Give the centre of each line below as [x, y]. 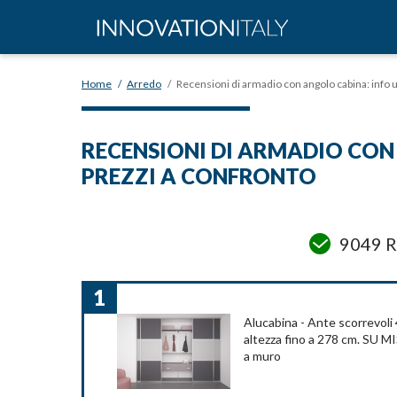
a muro [262, 356]
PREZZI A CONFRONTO [199, 176]
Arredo [144, 84]
